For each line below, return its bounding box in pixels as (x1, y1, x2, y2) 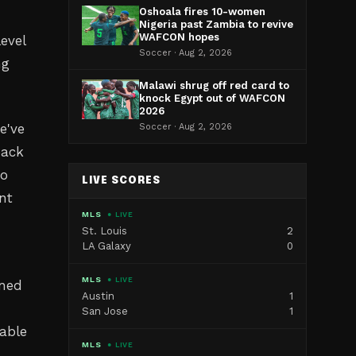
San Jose (82, 305, 128, 317)
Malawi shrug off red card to (139, 79, 289, 91)
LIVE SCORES (82, 176, 161, 186)
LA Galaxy (82, 240, 131, 252)
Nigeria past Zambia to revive (139, 18, 293, 30)
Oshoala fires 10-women (139, 6, 265, 17)
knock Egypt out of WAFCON (139, 92, 285, 104)
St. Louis (82, 225, 127, 237)
